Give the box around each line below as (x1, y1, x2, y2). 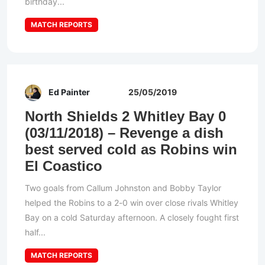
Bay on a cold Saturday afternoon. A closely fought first (25, 212, 239, 223)
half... (25, 227, 46, 238)
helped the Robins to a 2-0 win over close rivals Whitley (25, 198, 238, 208)
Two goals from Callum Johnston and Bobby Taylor (25, 183, 221, 193)
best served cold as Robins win (25, 141, 237, 158)
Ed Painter (49, 87, 90, 98)
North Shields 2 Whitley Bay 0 (25, 108, 226, 125)
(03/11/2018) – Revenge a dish (25, 125, 224, 141)
